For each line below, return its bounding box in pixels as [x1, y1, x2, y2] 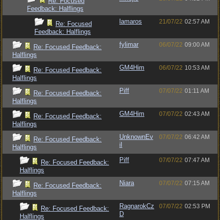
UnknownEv [119, 133, 153, 140]
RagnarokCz [119, 202, 154, 210]
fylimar [119, 41, 138, 48]
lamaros [119, 18, 142, 25]
